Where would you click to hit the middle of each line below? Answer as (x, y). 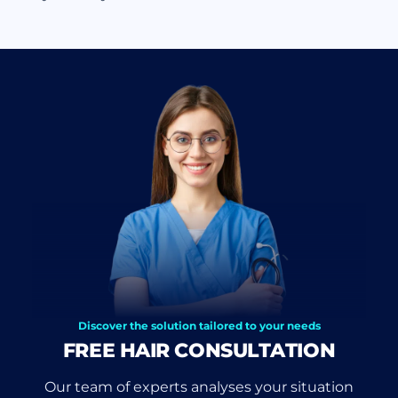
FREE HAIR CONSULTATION (199, 351)
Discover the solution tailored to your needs (199, 326)
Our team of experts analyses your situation (199, 386)
